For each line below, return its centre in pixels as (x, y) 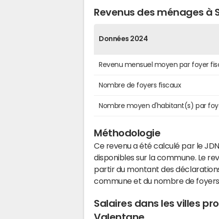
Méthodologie (127, 133)
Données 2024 (123, 38)
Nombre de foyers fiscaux (140, 85)
